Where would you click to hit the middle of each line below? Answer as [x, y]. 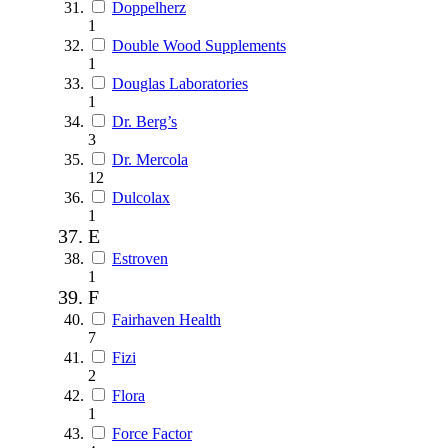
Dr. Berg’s [144, 121]
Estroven [140, 258]
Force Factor [152, 433]
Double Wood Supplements [199, 45]
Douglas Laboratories [180, 83]
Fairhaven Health [166, 319]
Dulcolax [141, 197]
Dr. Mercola [150, 159]
